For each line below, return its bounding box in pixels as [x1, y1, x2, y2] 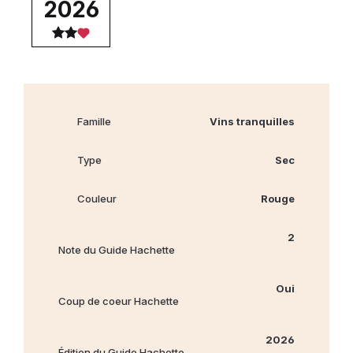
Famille [77, 114, 111, 128]
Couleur [77, 191, 117, 205]
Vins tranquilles [210, 114, 295, 128]
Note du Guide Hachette [58, 243, 175, 256]
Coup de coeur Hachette [58, 294, 179, 307]
